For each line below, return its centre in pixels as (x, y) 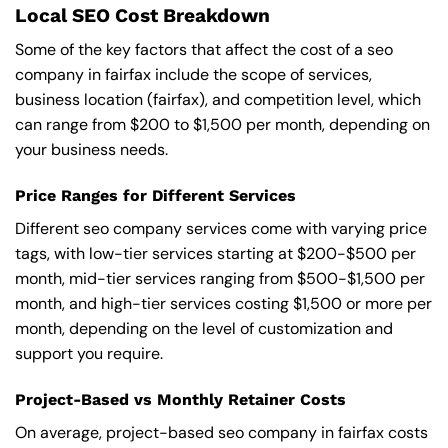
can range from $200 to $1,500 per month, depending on (222, 125)
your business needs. (91, 150)
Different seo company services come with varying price (221, 228)
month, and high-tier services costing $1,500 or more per (223, 303)
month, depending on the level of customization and (204, 328)
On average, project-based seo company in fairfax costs (221, 432)
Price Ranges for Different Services (155, 195)
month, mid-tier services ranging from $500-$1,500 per (220, 278)
